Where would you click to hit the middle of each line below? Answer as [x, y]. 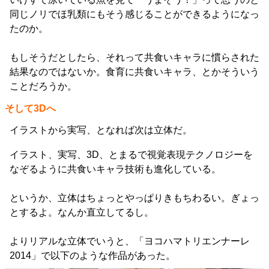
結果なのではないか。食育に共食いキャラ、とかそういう [134, 72]
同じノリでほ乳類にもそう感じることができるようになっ [134, 14]
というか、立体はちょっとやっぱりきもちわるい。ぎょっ [134, 198]
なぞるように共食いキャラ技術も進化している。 [115, 169]
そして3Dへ [30, 109]
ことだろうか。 [43, 86]
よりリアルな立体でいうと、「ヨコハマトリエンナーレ [130, 241]
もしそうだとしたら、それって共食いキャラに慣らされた [134, 58]
